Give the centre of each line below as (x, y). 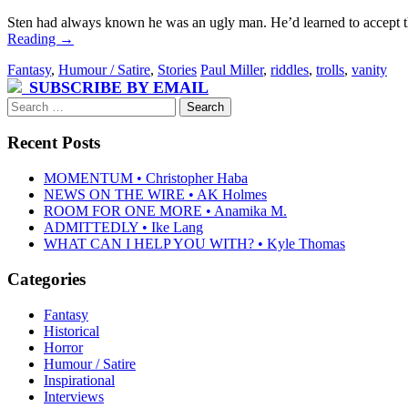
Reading (33, 38)
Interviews (74, 396)
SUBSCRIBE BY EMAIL (119, 87)
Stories (177, 69)
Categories (46, 279)
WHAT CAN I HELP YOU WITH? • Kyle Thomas (194, 244)
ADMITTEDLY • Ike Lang (123, 228)
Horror (63, 347)
